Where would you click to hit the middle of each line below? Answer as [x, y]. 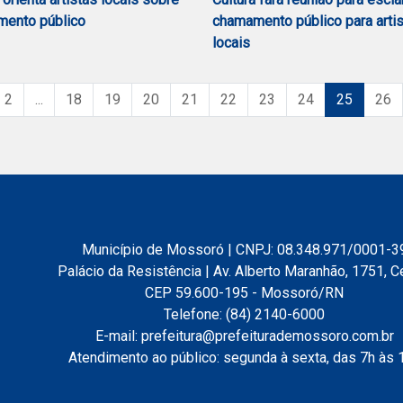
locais [231, 43]
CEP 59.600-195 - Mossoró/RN [244, 293]
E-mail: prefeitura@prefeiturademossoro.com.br [244, 336]
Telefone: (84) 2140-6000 [244, 314]
